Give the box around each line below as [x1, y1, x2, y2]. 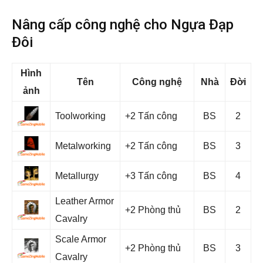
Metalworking [55, 141, 111, 151]
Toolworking [55, 111, 106, 121]
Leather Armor [55, 196, 114, 206]
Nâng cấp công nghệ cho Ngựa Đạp [12, 16, 234, 33]
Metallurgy [55, 171, 99, 181]
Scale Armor [55, 234, 106, 244]
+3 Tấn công [125, 171, 177, 181]
